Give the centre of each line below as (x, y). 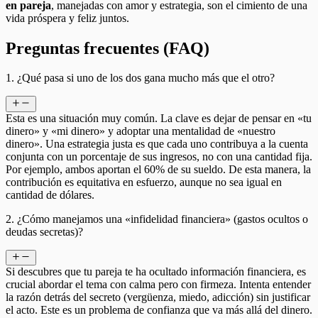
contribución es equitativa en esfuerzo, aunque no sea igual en (144, 182)
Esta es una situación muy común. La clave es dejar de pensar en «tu (159, 118)
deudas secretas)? (44, 231)
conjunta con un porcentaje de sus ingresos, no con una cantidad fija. (159, 156)
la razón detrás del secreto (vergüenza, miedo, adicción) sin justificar (158, 297)
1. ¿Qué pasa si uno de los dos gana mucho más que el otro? (140, 78)
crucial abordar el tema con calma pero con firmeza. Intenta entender (158, 285)
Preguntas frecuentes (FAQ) (108, 48)
